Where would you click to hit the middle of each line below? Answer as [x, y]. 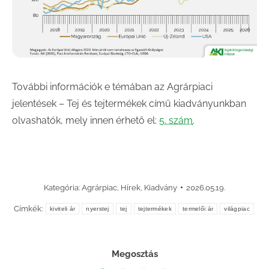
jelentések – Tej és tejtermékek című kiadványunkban [129, 103]
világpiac [237, 208]
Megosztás [134, 254]
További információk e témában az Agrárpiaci [112, 86]
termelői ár [198, 208]
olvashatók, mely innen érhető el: [86, 120]
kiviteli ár [63, 208]
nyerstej [98, 208]
